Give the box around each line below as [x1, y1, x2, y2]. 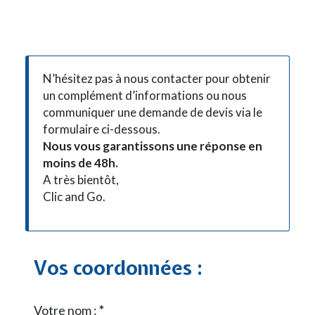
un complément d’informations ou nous [43, 87, 247, 103]
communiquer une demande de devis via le [43, 104, 262, 120]
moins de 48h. [43, 155, 118, 170]
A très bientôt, [43, 172, 119, 187]
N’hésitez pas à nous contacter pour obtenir [43, 70, 271, 86]
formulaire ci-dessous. [43, 121, 160, 136]
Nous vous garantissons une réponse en [43, 138, 262, 153]
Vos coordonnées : [34, 254, 202, 281]
